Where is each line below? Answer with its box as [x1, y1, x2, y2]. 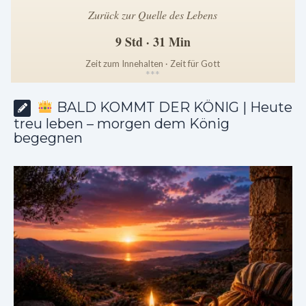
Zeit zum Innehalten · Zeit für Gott [85, 58, 221, 70]
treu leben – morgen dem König [14, 115, 229, 133]
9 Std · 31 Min [115, 33, 191, 51]
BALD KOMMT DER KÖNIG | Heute [53, 99, 292, 116]
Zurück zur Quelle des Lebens [88, 8, 218, 23]
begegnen [14, 130, 83, 147]
